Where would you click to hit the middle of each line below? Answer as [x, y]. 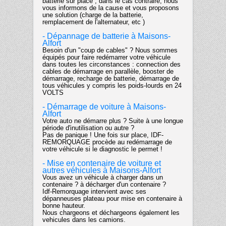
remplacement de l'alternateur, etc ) [94, 22]
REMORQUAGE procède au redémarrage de [107, 142]
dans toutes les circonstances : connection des [111, 64]
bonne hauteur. [64, 205]
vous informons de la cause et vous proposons [111, 8]
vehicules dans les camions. [84, 219]
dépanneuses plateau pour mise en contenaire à [112, 198]
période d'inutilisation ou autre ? [88, 128]
